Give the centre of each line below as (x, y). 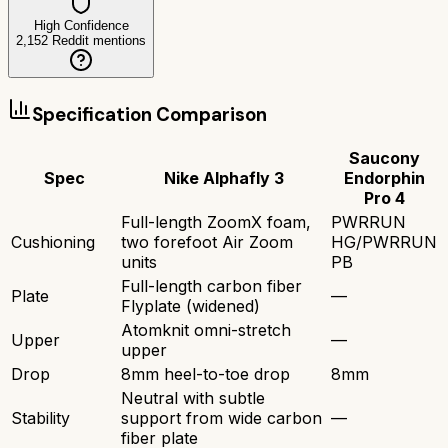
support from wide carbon (221, 418)
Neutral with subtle (193, 398)
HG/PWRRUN (384, 242)
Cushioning (53, 242)
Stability (40, 418)
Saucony (384, 158)
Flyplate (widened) (190, 306)
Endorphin (384, 178)
